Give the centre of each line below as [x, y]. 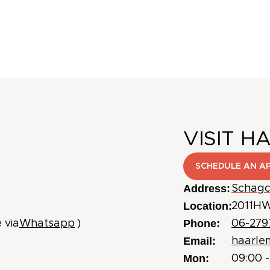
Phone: [202, 223]
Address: [207, 188]
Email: [199, 241]
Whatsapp [47, 223]
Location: [208, 206]
